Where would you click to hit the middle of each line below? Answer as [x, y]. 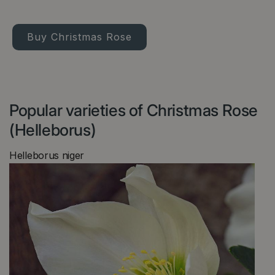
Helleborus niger [47, 155]
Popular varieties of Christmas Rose [134, 110]
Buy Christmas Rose [79, 37]
